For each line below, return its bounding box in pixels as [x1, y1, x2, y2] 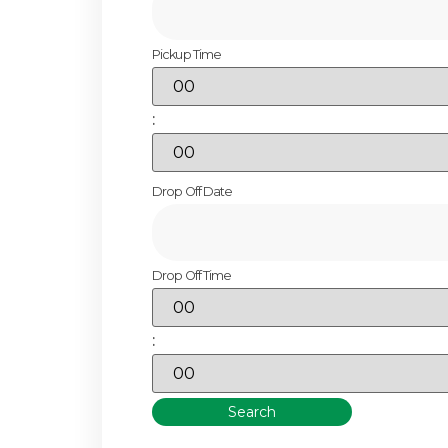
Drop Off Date [152, 184, 233, 200]
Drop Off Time [152, 268, 232, 284]
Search [228, 403, 276, 421]
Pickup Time [152, 47, 222, 63]
